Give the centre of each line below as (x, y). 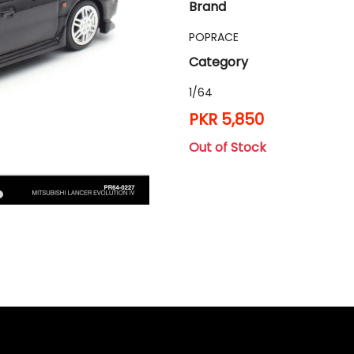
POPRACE (214, 37)
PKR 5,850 (226, 119)
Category (218, 62)
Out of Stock (228, 147)
